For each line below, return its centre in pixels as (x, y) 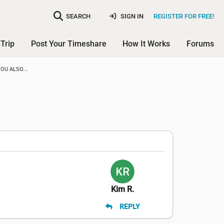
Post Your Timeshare (68, 44)
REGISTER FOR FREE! (184, 16)
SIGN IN (131, 16)
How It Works (146, 44)
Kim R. (123, 189)
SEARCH (78, 16)
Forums (200, 44)
